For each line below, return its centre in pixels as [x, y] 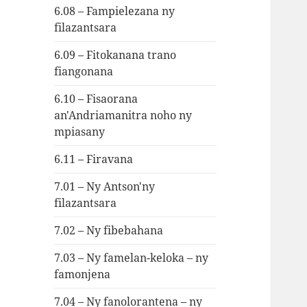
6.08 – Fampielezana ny [115, 11]
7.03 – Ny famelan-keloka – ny [132, 258]
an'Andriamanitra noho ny [123, 115]
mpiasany [80, 132]
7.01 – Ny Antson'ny [105, 187]
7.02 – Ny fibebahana [109, 231]
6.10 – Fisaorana [96, 99]
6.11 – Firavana [94, 159]
